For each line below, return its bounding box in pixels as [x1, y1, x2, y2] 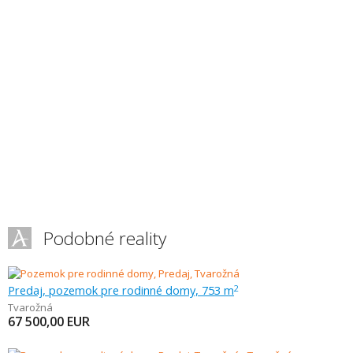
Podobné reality [43, 226, 166, 251]
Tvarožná [8, 300, 53, 314]
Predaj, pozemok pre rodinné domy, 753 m [8, 282, 234, 298]
